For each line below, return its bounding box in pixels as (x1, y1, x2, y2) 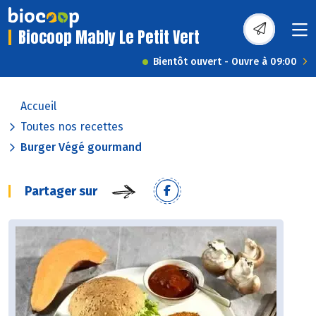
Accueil (20, 99, 56, 114)
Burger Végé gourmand (20, 140, 142, 154)
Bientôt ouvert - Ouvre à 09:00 (153, 56, 297, 68)
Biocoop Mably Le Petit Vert (18, 25, 200, 49)
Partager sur (25, 183, 97, 200)
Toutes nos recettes (20, 120, 123, 134)
